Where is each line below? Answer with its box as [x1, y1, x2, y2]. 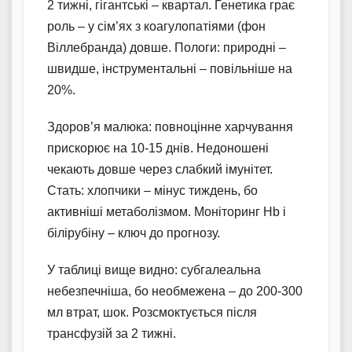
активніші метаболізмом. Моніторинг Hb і [47, 204, 286, 218]
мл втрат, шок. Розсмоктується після [47, 305, 257, 319]
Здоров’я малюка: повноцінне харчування [47, 119, 293, 134]
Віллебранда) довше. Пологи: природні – [47, 40, 286, 54]
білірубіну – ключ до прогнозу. [47, 225, 220, 240]
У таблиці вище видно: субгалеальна [47, 262, 261, 277]
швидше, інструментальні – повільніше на [47, 61, 292, 75]
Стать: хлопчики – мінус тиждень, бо [47, 183, 258, 197]
